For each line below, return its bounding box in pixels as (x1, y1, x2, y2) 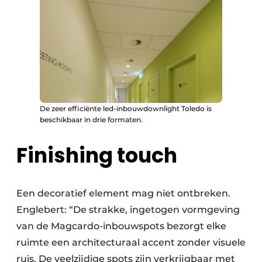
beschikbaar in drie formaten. (40, 115, 143, 125)
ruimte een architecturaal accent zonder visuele (16, 237, 246, 249)
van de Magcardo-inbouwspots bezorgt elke (16, 220, 226, 232)
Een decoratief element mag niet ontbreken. (16, 188, 230, 199)
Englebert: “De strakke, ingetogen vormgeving (16, 204, 240, 216)
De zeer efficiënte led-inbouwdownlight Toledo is (40, 104, 212, 113)
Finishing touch (16, 141, 177, 170)
